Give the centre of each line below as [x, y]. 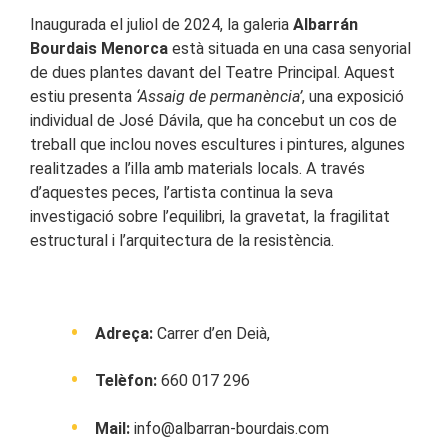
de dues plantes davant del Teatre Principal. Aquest [212, 72]
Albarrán [323, 24]
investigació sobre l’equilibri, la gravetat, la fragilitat [210, 216]
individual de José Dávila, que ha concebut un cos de [213, 120]
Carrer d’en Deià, [215, 333]
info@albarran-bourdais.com [229, 428]
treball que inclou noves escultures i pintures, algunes [217, 144]
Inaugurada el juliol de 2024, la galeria [159, 24]
